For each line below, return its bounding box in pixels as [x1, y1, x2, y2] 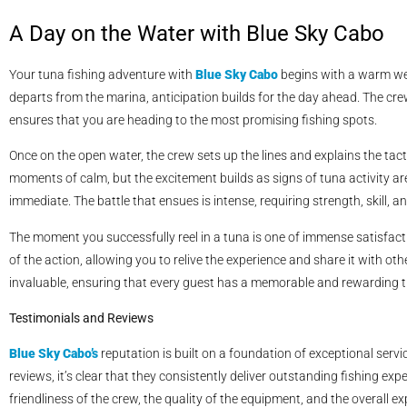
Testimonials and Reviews [9, 310, 154, 325]
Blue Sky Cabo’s [9, 346, 98, 362]
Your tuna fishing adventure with [9, 66, 195, 82]
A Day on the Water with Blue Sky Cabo [9, 20, 384, 46]
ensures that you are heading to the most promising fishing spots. [9, 112, 377, 127]
